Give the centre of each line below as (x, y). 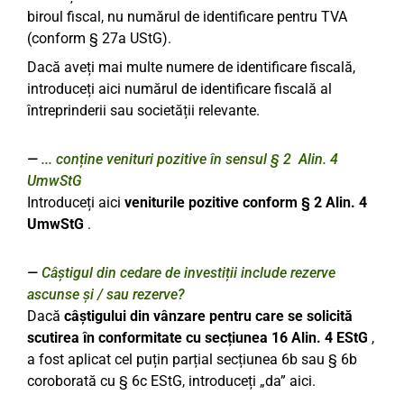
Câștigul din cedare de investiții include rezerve (188, 273)
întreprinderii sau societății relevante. (143, 110)
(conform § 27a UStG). (99, 38)
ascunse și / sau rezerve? (106, 294)
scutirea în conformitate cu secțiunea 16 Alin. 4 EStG (197, 338)
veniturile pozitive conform (211, 202)
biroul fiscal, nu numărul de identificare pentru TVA (187, 17)
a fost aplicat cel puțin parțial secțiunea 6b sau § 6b (192, 359)
